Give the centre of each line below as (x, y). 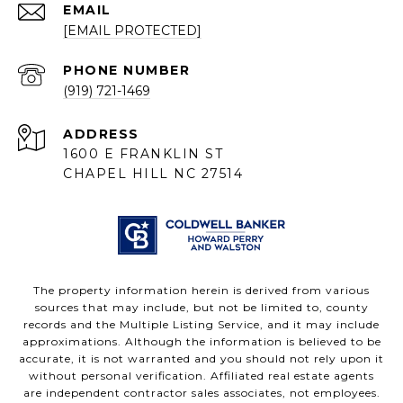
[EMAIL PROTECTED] (132, 31)
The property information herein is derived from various (201, 291)
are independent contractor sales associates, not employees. (201, 393)
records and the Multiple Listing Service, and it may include (201, 325)
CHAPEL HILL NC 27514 (153, 174)
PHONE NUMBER (126, 71)
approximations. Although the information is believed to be (201, 342)
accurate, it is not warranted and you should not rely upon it (201, 359)
